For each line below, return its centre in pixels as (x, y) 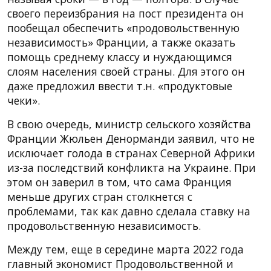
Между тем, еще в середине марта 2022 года (126, 249)
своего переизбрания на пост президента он (126, 13)
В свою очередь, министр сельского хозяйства (129, 124)
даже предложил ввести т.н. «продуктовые (120, 86)
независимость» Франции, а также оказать (121, 42)
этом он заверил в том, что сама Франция (119, 182)
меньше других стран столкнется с (100, 196)
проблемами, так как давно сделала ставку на (129, 211)
